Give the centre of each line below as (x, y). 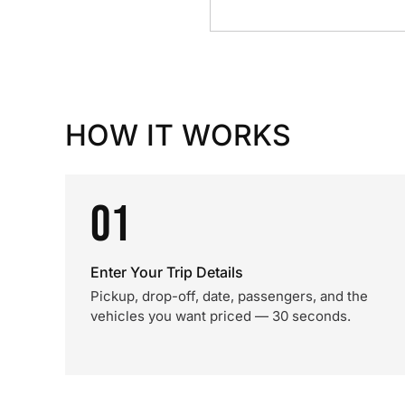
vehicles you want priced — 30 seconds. (221, 316)
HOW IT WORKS (178, 135)
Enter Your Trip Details (167, 272)
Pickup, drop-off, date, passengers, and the (229, 296)
